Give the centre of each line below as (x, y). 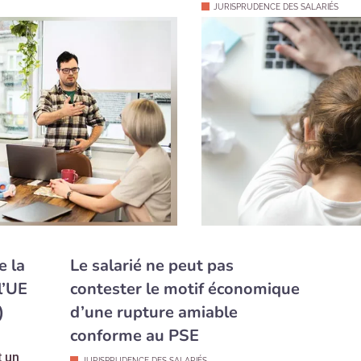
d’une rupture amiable (154, 312)
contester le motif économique (185, 288)
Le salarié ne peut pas (151, 265)
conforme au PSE (134, 335)
